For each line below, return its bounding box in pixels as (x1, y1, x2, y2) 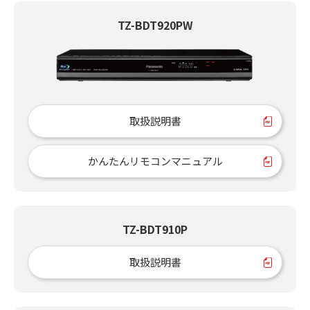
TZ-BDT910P (122, 220, 188, 237)
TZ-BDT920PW (117, 17, 193, 34)
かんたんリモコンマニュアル (87, 153, 223, 168)
